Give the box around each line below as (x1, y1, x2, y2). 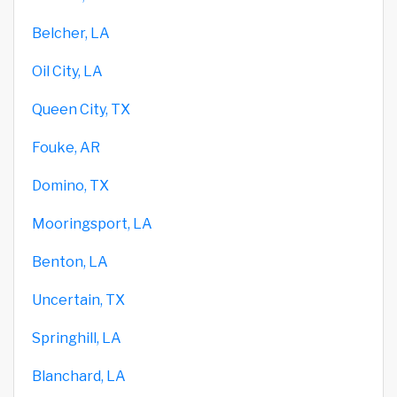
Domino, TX (32, 176, 109, 194)
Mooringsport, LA (32, 214, 152, 232)
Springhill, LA (32, 329, 121, 346)
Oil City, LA (32, 62, 103, 80)
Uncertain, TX (32, 291, 125, 308)
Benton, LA (32, 253, 108, 270)
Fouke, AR (32, 138, 100, 156)
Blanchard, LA (32, 367, 126, 385)
